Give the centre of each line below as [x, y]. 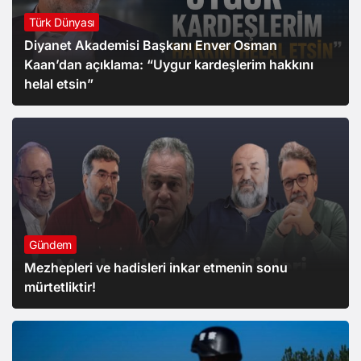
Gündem [50, 244]
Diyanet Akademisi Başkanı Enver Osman [151, 45]
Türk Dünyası [62, 22]
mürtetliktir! [60, 286]
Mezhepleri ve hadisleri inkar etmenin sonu [156, 267]
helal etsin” [59, 83]
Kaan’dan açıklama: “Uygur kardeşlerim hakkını [169, 64]
